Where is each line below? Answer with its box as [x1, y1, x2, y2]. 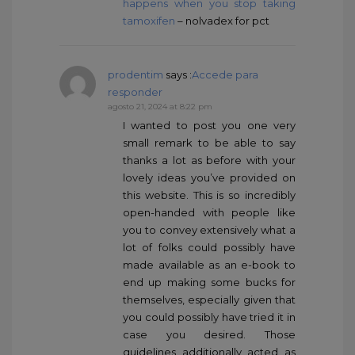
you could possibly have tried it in [123, 310, 296, 323]
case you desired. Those [123, 327, 296, 341]
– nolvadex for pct [175, 13, 269, 27]
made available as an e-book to [123, 258, 296, 271]
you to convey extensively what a [123, 223, 296, 236]
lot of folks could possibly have [123, 240, 296, 254]
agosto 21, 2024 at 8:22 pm [108, 101, 212, 112]
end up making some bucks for [123, 275, 296, 288]
